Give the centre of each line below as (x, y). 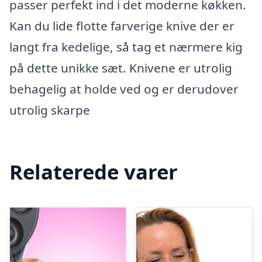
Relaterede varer (94, 171)
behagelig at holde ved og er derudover (124, 89)
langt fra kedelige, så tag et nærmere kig (126, 47)
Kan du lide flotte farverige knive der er (122, 26)
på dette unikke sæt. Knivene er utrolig (121, 68)
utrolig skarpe (50, 110)
